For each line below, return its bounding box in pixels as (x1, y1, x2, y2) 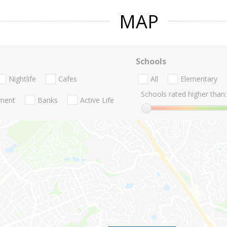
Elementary (180, 74, 217, 84)
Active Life (80, 95, 114, 105)
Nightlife (9, 74, 36, 84)
